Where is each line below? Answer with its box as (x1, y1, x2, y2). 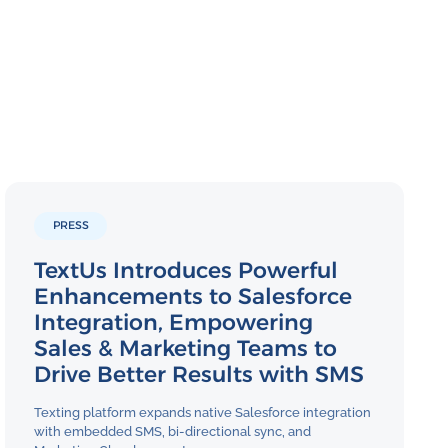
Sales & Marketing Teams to (34, 334, 338, 362)
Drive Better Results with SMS (34, 360, 365, 388)
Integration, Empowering (34, 308, 314, 336)
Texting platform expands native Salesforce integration (34, 404, 372, 420)
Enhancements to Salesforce (34, 282, 353, 310)
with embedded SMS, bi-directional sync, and (34, 423, 312, 439)
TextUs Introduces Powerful (34, 256, 339, 284)
